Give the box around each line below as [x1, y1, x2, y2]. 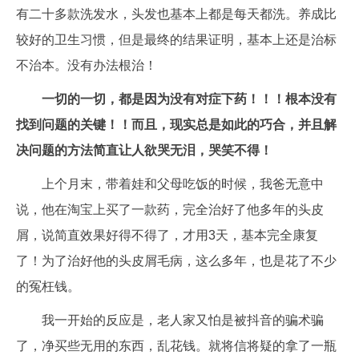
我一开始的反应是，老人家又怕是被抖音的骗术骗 [42, 313, 324, 327]
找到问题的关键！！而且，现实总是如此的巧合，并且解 [16, 118, 337, 131]
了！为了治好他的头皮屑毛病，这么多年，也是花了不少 [16, 254, 337, 268]
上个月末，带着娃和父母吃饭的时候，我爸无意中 [42, 177, 324, 191]
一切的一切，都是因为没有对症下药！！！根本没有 [42, 92, 337, 106]
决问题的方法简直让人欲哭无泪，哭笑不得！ [16, 143, 272, 157]
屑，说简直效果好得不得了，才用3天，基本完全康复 [16, 228, 318, 242]
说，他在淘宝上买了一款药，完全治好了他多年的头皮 [16, 203, 324, 216]
